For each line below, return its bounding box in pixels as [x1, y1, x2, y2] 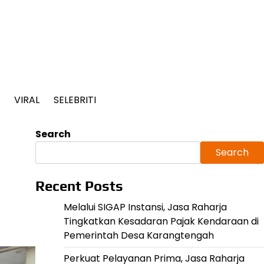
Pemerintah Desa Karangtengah [63, 228, 214, 242]
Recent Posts [35, 177, 123, 194]
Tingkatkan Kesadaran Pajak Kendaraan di [63, 214, 259, 228]
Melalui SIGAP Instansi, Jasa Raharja [63, 200, 227, 214]
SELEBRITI [53, 93, 96, 107]
